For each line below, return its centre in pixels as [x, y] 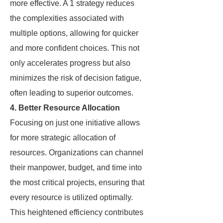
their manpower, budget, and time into [76, 167]
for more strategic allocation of [63, 138]
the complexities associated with [67, 18]
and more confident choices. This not [75, 48]
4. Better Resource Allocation [65, 108]
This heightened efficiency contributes [77, 212]
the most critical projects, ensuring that [77, 182]
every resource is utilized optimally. [71, 197]
